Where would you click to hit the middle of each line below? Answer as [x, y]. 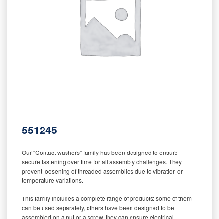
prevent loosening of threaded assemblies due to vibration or [102, 171]
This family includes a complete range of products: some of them [107, 198]
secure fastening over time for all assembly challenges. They [102, 161]
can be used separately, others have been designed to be [98, 207]
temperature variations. [53, 180]
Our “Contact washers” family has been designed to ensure [100, 152]
